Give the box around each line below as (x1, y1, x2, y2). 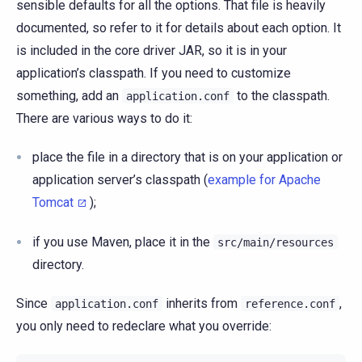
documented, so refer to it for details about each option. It (16, 19, 341, 36)
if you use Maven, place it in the (32, 234, 213, 250)
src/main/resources (217, 235, 334, 249)
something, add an (16, 87, 122, 103)
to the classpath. (234, 87, 330, 103)
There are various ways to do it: (16, 110, 192, 126)
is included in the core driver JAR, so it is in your (16, 42, 287, 58)
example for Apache (208, 171, 321, 187)
